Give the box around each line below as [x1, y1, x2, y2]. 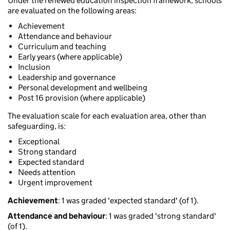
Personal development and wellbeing [18, 83, 147, 93]
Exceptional [18, 137, 60, 147]
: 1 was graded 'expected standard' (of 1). [58, 196, 199, 206]
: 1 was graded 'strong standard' [105, 211, 216, 221]
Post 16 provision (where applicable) [18, 93, 145, 103]
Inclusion [18, 62, 50, 72]
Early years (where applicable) [18, 52, 122, 62]
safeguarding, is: [8, 121, 66, 131]
